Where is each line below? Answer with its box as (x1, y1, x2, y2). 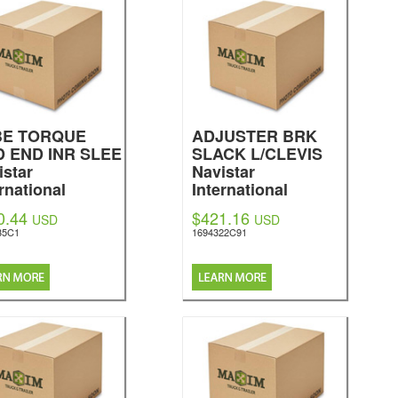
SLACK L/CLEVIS (191, 142, 322, 165)
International (191, 178, 288, 201)
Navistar (191, 160, 255, 183)
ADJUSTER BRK (191, 124, 317, 147)
